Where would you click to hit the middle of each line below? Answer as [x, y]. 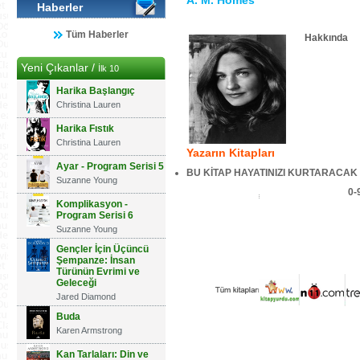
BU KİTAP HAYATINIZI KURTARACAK [272, 173]
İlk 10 [108, 68]
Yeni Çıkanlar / [59, 67]
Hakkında [326, 38]
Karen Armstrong [89, 330]
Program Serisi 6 [95, 215]
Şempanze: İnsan [96, 260]
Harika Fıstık [85, 129]
